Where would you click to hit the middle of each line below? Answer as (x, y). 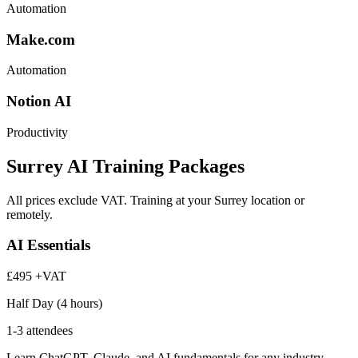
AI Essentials (48, 245)
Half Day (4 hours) (54, 303)
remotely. (30, 214)
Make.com (41, 39)
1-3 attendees (40, 330)
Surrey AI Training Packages (125, 166)
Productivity (37, 132)
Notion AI (39, 101)
